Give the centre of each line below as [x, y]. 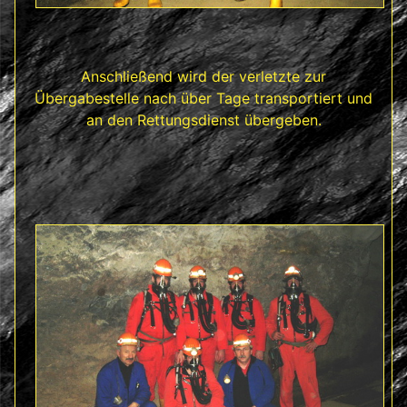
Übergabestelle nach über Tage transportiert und [203, 98]
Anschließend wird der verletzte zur [203, 76]
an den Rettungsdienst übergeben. [203, 119]
